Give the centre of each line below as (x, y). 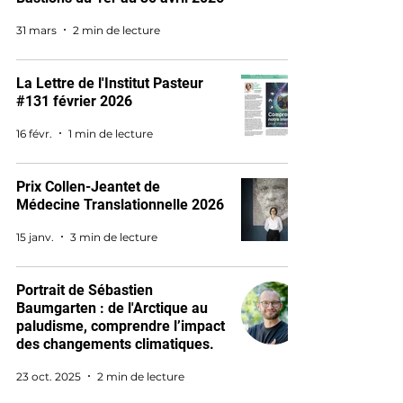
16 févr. (34, 133)
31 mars (36, 30)
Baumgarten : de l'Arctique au (112, 308)
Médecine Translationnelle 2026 (120, 205)
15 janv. (35, 237)
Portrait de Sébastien (85, 290)
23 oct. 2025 (49, 376)
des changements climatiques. (115, 344)
